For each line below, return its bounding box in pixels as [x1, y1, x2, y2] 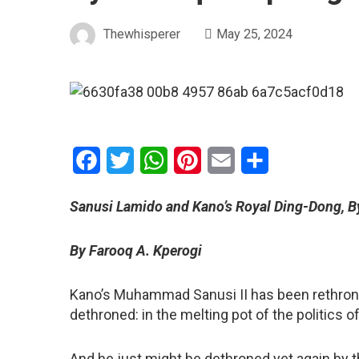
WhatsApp [167, 151, 225, 167]
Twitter [134, 151, 173, 167]
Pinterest [201, 151, 253, 167]
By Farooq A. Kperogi [70, 241, 202, 259]
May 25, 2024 [216, 26, 292, 42]
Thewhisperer [103, 26, 180, 42]
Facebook [100, 151, 155, 167]
